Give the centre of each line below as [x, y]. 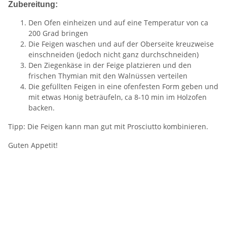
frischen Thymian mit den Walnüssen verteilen [108, 76]
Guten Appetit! [33, 145]
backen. [42, 108]
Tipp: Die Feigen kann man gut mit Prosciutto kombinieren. [108, 127]
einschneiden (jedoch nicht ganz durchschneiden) [113, 55]
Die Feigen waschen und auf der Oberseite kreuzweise [121, 44]
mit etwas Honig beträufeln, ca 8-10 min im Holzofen [118, 97]
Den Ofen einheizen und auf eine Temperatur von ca [118, 23]
